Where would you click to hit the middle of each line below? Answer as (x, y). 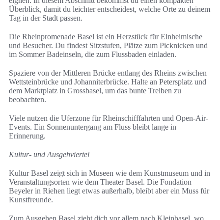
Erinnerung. (27, 136)
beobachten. (27, 100)
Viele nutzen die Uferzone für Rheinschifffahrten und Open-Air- (109, 118)
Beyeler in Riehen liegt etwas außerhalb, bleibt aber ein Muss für (109, 191)
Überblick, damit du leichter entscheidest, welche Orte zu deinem (110, 9)
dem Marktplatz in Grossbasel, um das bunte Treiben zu (95, 91)
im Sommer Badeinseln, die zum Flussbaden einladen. (93, 55)
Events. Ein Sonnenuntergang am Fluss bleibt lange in (93, 127)
